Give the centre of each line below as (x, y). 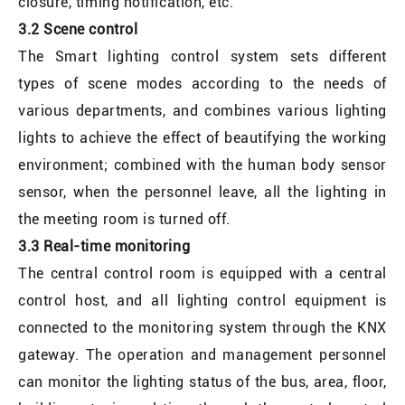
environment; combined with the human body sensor (202, 165)
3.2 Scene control (78, 29)
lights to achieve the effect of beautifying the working (202, 137)
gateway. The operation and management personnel (202, 354)
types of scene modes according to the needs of (202, 83)
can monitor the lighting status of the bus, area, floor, (202, 381)
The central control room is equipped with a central (202, 273)
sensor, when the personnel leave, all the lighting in (202, 192)
